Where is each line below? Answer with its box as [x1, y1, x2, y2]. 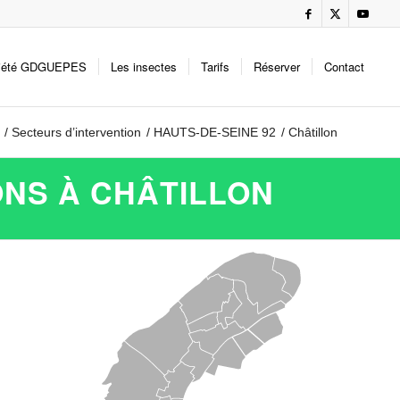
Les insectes [111, 58, 178, 75]
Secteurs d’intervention [12, 125, 141, 139]
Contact [324, 58, 365, 75]
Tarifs [201, 58, 230, 75]
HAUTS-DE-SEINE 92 [154, 125, 276, 139]
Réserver [254, 58, 301, 75]
